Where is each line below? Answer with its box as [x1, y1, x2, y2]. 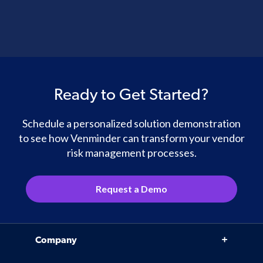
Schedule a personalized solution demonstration [22, 117, 241, 130]
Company [35, 236, 77, 246]
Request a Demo [95, 183, 167, 195]
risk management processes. [66, 146, 197, 160]
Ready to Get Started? [54, 87, 209, 104]
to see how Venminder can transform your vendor [18, 131, 245, 145]
